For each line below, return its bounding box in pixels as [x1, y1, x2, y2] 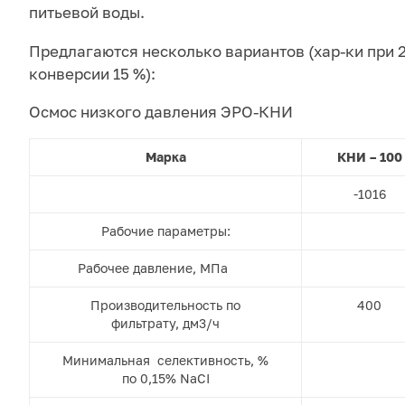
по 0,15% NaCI [121, 371, 210, 387]
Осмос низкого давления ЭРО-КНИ [29, 101, 293, 121]
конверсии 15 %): [29, 63, 155, 83]
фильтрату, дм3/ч [111, 316, 220, 332]
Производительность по [90, 297, 240, 314]
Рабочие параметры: [100, 223, 231, 240]
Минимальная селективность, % [62, 353, 268, 369]
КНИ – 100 [336, 149, 402, 165]
